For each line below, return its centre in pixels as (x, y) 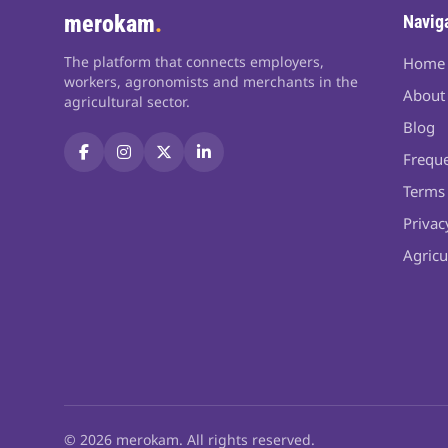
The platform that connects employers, (194, 61)
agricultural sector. (127, 101)
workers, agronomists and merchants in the (211, 81)
